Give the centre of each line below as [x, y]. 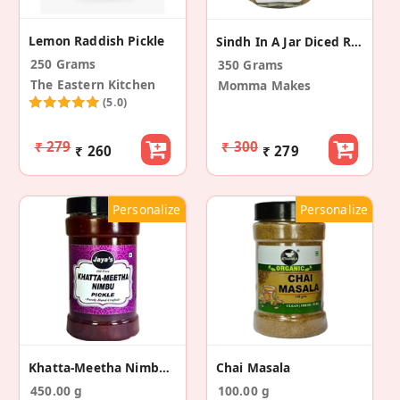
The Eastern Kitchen [93, 85]
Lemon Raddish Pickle [97, 41]
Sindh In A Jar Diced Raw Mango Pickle [357, 42]
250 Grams [63, 64]
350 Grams [250, 65]
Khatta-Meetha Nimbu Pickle [164, 368]
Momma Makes [264, 86]
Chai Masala [253, 368]
